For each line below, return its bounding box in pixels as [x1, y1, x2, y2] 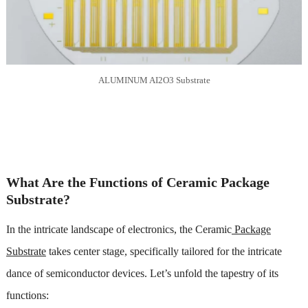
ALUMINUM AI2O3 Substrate [98, 74, 210, 85]
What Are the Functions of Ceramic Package [5, 174, 269, 190]
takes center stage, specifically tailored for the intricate [45, 245, 282, 257]
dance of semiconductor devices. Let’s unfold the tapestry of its [5, 267, 278, 279]
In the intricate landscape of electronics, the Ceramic [5, 223, 232, 235]
